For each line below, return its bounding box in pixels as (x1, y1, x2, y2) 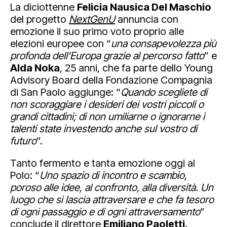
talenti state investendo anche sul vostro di (10, 123, 197, 135)
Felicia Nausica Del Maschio (77, 1, 211, 13)
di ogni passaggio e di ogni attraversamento (10, 206, 200, 218)
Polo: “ (10, 169, 40, 181)
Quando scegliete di (121, 86, 207, 98)
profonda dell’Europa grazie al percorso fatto (10, 50, 204, 62)
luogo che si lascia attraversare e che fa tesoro (10, 194, 214, 206)
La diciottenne (10, 1, 77, 13)
